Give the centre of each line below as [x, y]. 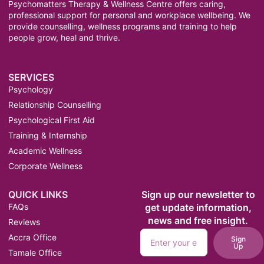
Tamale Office [35, 252]
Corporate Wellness [45, 166]
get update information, [198, 207]
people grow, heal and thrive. [64, 37]
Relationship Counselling [55, 104]
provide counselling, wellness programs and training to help [123, 26]
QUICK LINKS [38, 194]
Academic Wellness [45, 150]
